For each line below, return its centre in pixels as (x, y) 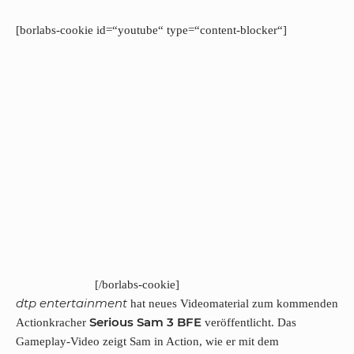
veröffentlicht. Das (249, 322)
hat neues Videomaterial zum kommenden (234, 303)
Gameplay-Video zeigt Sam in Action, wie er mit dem (147, 341)
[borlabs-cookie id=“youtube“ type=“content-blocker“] (151, 30)
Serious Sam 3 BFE (145, 322)
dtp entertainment (73, 303)
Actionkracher (53, 322)
